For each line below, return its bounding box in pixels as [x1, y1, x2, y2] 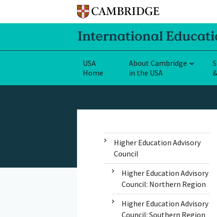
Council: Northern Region [121, 179, 206, 189]
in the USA [129, 67, 163, 77]
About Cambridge [129, 58, 187, 68]
